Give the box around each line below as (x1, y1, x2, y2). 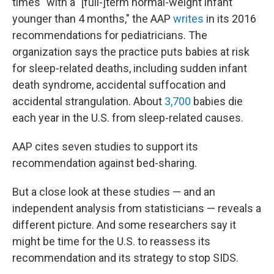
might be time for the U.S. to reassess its (12, 235, 210, 248)
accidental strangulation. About (12, 95, 165, 108)
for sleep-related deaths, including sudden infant (12, 62, 247, 75)
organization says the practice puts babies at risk (12, 45, 250, 58)
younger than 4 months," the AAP (12, 12, 173, 25)
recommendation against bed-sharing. (12, 157, 197, 169)
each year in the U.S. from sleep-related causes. (12, 111, 243, 124)
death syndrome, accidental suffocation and (12, 78, 226, 91)
